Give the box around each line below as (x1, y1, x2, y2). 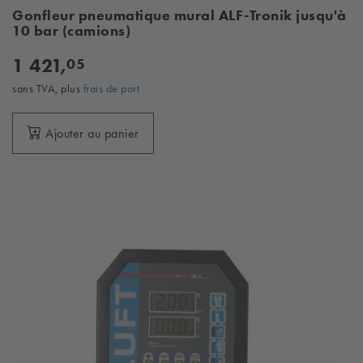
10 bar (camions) (12, 22, 130, 40)
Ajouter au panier (45, 126, 139, 141)
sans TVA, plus (12, 82, 83, 95)
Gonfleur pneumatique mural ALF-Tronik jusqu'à (12, 6, 347, 24)
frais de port (83, 82, 139, 95)
